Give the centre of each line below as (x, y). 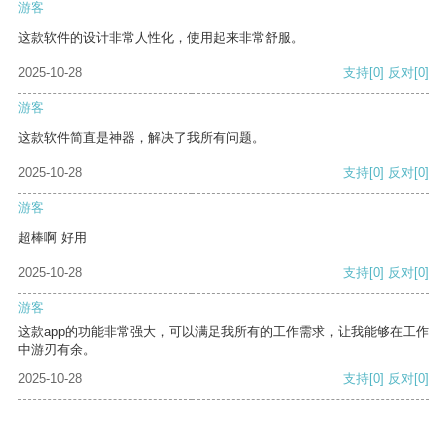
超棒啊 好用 (52, 238)
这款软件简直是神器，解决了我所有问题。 (141, 138)
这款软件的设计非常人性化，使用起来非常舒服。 (161, 38)
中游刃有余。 (57, 350)
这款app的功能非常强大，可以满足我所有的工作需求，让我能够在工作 (223, 332)
